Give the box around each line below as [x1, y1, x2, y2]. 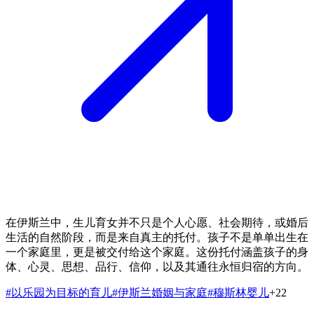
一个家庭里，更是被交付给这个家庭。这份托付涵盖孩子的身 [6, 245, 308, 258]
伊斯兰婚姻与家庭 [118, 286, 207, 299]
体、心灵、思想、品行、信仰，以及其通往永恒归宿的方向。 [6, 260, 308, 273]
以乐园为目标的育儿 [11, 286, 112, 299]
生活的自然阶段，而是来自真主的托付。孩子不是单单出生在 [6, 231, 308, 243]
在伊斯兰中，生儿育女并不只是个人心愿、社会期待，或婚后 [6, 216, 308, 228]
